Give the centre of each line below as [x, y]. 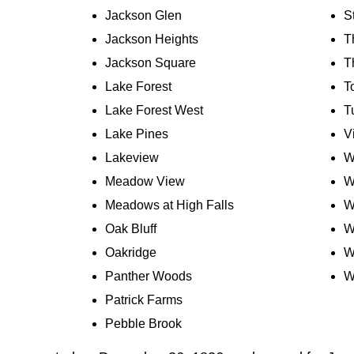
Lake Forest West [154, 111]
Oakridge [131, 253]
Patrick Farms [144, 300]
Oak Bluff [131, 229]
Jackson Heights [152, 40]
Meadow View [145, 182]
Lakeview [132, 158]
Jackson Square [151, 63]
